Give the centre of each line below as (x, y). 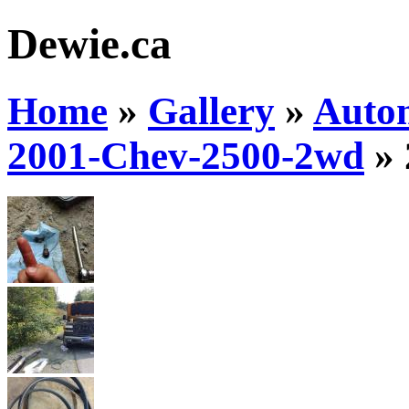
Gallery (211, 110)
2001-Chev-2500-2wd (186, 155)
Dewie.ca (89, 44)
